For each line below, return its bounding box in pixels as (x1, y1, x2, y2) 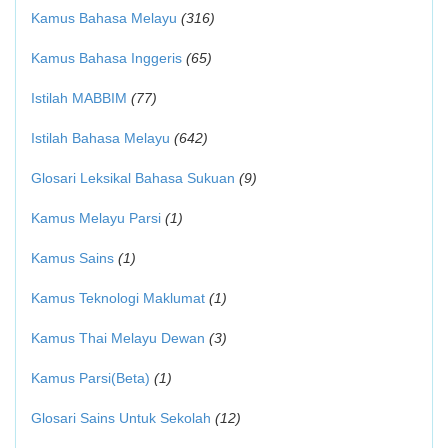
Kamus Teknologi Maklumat (31, 290, 205, 306)
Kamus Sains (31, 250, 114, 266)
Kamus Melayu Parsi (31, 210, 161, 226)
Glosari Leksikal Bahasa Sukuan (31, 170, 235, 186)
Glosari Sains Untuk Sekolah (31, 410, 211, 426)
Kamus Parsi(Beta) (31, 370, 150, 386)
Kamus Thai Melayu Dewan (31, 330, 205, 346)
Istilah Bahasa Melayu (31, 130, 170, 146)
